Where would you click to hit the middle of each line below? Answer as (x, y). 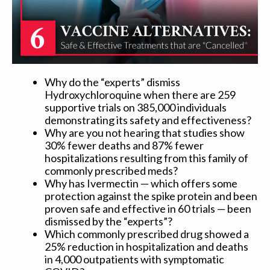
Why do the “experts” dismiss (112, 82)
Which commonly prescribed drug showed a (147, 234)
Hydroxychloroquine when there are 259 (140, 94)
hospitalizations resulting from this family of (146, 158)
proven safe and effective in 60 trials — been (148, 208)
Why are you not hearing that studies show (145, 132)
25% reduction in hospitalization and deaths (146, 246)
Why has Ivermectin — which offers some (141, 183)
